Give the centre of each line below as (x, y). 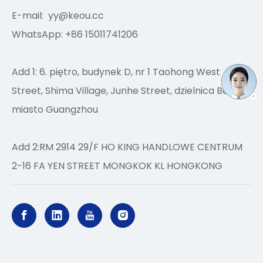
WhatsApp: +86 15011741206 (75, 34)
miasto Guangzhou (55, 109)
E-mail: (30, 16)
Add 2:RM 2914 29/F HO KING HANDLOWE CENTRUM (127, 147)
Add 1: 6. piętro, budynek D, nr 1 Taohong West (116, 72)
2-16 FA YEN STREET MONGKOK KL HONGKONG (117, 166)
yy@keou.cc (76, 16)
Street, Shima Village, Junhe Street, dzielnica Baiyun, (130, 91)
